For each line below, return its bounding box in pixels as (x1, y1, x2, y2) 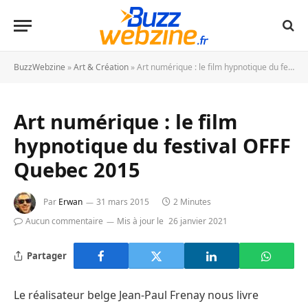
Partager (27, 249, 67, 262)
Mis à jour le (117, 215, 164, 227)
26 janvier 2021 (168, 215, 228, 227)
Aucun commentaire (25, 215, 103, 227)
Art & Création (74, 61, 129, 73)
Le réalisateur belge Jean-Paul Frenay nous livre (14, 287, 258, 302)
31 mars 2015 (96, 196, 149, 208)
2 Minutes (173, 196, 211, 208)
